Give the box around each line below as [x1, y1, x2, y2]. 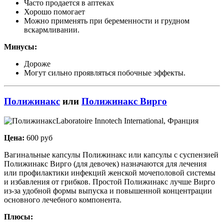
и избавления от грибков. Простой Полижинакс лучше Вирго [4, 177, 215, 186]
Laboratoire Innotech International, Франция [56, 116, 198, 125]
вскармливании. [24, 25, 79, 34]
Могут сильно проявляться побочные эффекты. [24, 68, 185, 77]
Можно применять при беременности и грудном [24, 16, 189, 25]
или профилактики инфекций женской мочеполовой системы [4, 168, 215, 177]
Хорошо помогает [24, 7, 85, 16]
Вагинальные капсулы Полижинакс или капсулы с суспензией [4, 150, 218, 159]
